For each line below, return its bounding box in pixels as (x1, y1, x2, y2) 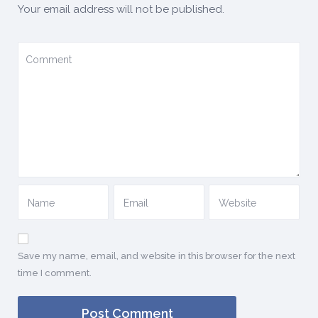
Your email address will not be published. (18, 3, 224, 16)
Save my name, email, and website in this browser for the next (18, 251, 295, 262)
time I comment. (18, 268, 92, 279)
